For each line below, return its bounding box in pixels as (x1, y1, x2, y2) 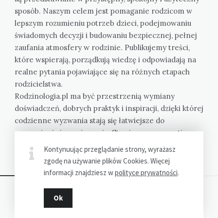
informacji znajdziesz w (44, 168, 115, 177)
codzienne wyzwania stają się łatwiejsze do (15, 115, 164, 125)
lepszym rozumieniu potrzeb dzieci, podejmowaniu (15, 18, 191, 28)
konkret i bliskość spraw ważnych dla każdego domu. (15, 140, 198, 149)
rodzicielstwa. (15, 79, 63, 89)
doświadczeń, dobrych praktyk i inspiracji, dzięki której (15, 103, 203, 113)
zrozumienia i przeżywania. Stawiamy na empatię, (15, 127, 188, 137)
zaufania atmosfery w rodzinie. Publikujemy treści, (15, 42, 190, 52)
